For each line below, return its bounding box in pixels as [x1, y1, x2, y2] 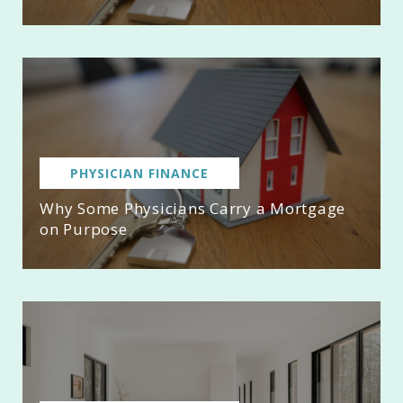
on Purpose [40, 219, 128, 240]
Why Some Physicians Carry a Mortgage [40, 198, 345, 219]
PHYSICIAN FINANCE [70, 165, 209, 183]
